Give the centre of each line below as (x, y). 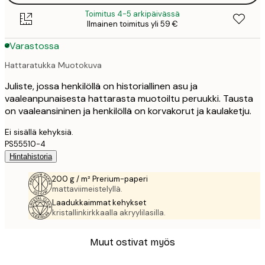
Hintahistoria (31, 156)
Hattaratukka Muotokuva (53, 65)
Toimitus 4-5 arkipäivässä (132, 14)
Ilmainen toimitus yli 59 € (132, 24)
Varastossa (34, 46)
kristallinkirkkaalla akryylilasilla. (109, 212)
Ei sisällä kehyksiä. (39, 132)
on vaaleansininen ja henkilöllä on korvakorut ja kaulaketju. (128, 111)
